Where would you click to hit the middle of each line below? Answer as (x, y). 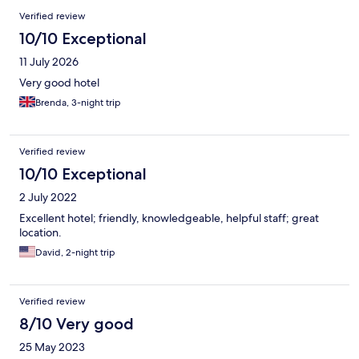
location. (40, 233)
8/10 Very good (77, 324)
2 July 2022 (48, 198)
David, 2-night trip (75, 253)
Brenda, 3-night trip (78, 103)
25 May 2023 (52, 347)
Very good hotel (59, 83)
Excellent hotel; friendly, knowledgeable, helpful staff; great (169, 218)
